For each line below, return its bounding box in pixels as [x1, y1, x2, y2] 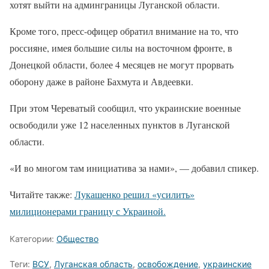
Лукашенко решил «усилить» [74, 188, 195, 201]
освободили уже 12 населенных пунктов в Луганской [10, 118, 230, 131]
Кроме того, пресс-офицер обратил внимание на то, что [10, 25, 238, 38]
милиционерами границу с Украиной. [10, 205, 166, 218]
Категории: [10, 234, 56, 244]
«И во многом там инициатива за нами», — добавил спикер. [10, 162, 259, 175]
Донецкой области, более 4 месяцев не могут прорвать [10, 58, 234, 71]
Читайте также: [10, 188, 74, 201]
